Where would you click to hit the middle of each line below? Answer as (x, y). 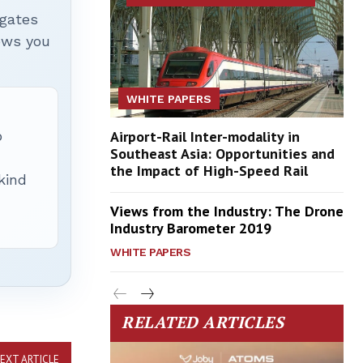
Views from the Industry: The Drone (227, 211)
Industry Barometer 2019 (191, 228)
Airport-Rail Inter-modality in (205, 137)
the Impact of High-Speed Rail (209, 171)
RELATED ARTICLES (203, 322)
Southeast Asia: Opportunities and (222, 154)
